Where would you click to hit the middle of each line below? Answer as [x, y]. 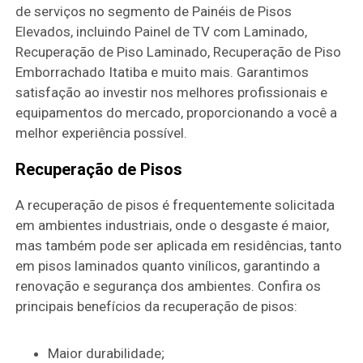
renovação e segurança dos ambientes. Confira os [169, 286]
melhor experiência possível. [102, 132]
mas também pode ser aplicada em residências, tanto [179, 245]
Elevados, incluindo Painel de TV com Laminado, [162, 31]
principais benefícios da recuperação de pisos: [157, 306]
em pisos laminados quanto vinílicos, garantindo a [168, 265]
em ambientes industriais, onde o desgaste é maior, [173, 225]
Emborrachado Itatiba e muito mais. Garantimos [162, 72]
